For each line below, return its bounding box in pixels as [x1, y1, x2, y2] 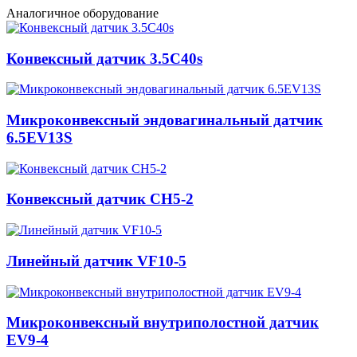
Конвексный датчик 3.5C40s [6, 49, 202, 67]
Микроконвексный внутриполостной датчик [6, 314, 319, 331]
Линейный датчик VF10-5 [6, 252, 186, 269]
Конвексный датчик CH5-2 [6, 190, 194, 208]
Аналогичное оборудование [6, 6, 159, 20]
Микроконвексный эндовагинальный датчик [6, 112, 323, 129]
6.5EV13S [6, 129, 73, 147]
